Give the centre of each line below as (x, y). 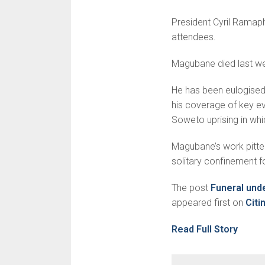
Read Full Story (204, 230)
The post (191, 188)
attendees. (193, 37)
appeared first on (208, 203)
